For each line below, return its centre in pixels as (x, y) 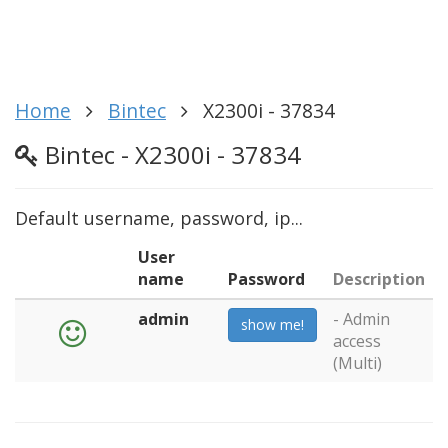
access (357, 340)
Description (379, 278)
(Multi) (357, 362)
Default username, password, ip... (159, 217)
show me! (272, 324)
